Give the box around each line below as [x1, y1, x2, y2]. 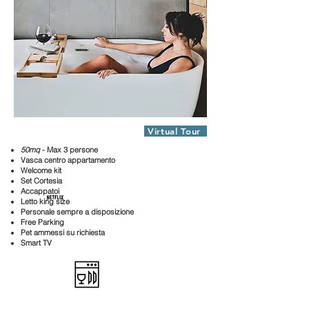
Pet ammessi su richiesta [21, 228, 105, 237]
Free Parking [21, 217, 64, 227]
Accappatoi [21, 186, 59, 196]
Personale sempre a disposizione [21, 207, 134, 217]
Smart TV [21, 238, 52, 248]
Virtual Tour [148, 126, 201, 137]
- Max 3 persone [40, 145, 98, 154]
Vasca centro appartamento [21, 155, 115, 165]
